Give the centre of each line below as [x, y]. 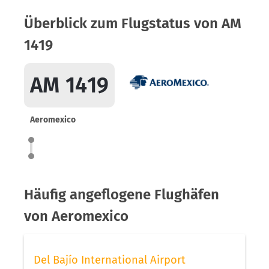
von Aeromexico [76, 216]
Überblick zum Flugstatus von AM [133, 23]
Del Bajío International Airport [110, 260]
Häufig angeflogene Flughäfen [122, 195]
